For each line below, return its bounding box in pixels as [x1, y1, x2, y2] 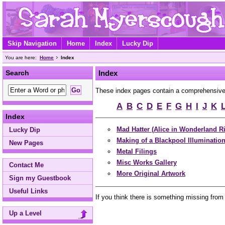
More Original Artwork [117, 170, 185, 178]
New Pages [9, 139, 43, 147]
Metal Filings [117, 148, 157, 156]
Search [6, 69, 29, 77]
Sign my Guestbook [9, 174, 71, 182]
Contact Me [9, 161, 44, 169]
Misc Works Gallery [117, 159, 177, 167]
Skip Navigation [8, 40, 57, 47]
